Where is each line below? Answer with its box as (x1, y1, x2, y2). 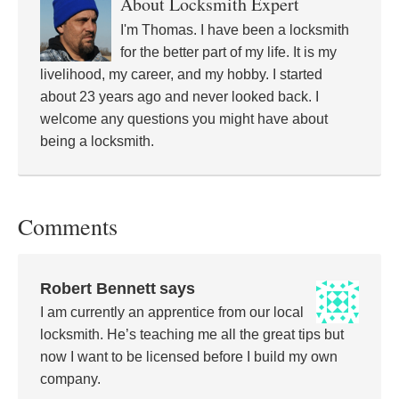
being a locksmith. (40, 133, 154, 149)
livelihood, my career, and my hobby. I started (40, 66, 322, 82)
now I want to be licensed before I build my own (40, 348, 338, 364)
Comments (18, 210, 118, 241)
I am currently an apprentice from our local (40, 304, 304, 320)
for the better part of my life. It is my (120, 44, 337, 60)
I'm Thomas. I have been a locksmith (120, 21, 349, 37)
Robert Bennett (40, 279, 156, 297)
